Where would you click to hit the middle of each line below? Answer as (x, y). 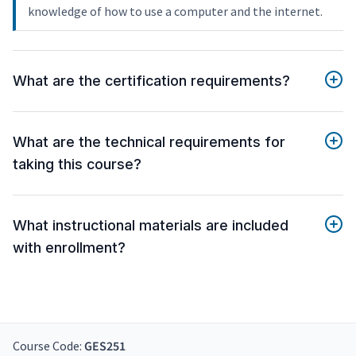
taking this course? (77, 164)
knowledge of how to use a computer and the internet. (175, 12)
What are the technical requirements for (149, 142)
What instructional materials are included (151, 226)
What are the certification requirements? (151, 81)
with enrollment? (69, 248)
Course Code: (48, 346)
